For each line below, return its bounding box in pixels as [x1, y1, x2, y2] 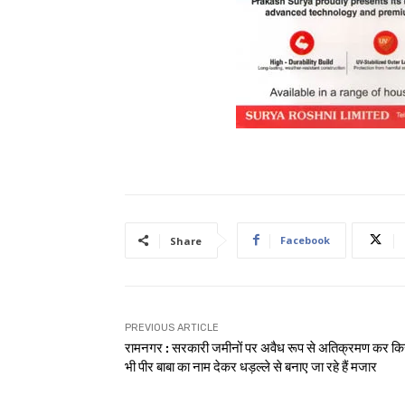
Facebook [280, 232, 330, 247]
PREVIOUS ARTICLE [125, 321, 219, 334]
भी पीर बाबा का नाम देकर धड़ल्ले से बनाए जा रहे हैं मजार [125, 358, 377, 375]
